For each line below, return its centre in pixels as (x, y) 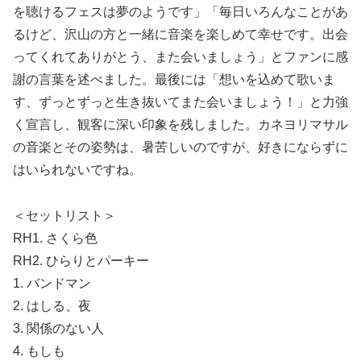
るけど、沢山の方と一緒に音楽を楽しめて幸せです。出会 (180, 35)
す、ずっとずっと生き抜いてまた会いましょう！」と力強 (180, 102)
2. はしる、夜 (52, 306)
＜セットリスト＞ (64, 216)
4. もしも (39, 351)
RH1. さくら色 (55, 239)
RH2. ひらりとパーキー (81, 261)
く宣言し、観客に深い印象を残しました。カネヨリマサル (180, 125)
